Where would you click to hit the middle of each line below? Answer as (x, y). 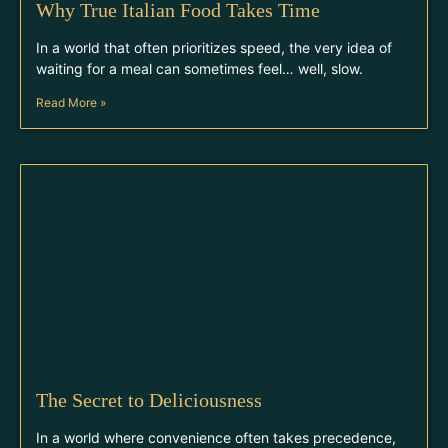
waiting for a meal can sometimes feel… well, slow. (199, 68)
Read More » (71, 102)
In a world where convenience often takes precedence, (216, 437)
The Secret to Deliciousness (149, 400)
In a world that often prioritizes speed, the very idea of (214, 47)
